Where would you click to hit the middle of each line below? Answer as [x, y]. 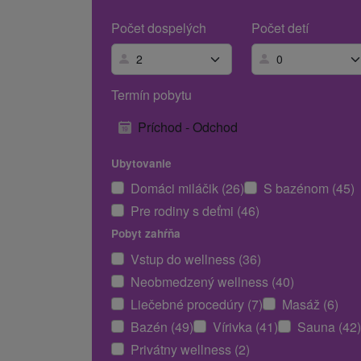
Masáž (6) [310, 304]
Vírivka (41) [245, 326]
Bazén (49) [162, 326]
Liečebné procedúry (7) [197, 304]
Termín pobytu [151, 94]
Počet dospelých [159, 28]
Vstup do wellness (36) [196, 259]
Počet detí [280, 28]
